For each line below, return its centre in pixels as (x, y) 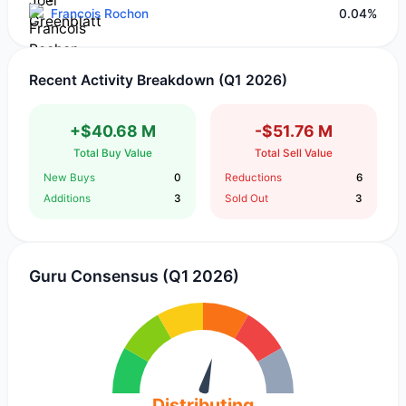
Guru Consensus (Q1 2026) (135, 276)
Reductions (253, 177)
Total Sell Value (293, 154)
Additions (68, 198)
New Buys (70, 177)
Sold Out (246, 198)
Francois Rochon (99, 14)
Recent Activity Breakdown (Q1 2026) (159, 80)
